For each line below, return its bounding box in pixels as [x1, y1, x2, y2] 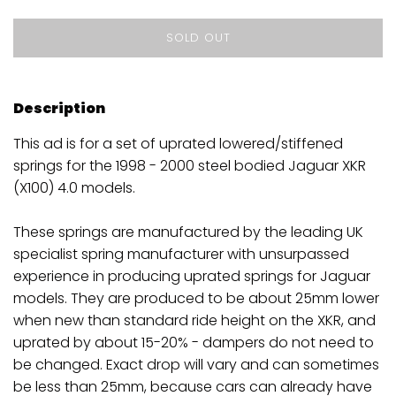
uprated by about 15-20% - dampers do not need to [13, 332, 374, 354]
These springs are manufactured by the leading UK [13, 222, 363, 243]
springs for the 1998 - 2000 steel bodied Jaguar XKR [13, 156, 366, 177]
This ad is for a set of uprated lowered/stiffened [13, 133, 343, 155]
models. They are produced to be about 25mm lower [13, 288, 379, 309]
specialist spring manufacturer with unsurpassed [13, 244, 349, 265]
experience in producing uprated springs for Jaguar [13, 266, 370, 287]
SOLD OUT [165, 29, 231, 47]
